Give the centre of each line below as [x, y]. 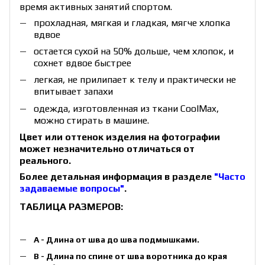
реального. [45, 161]
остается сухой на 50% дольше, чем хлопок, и [134, 51]
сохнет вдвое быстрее [83, 63]
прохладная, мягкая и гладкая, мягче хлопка [132, 22]
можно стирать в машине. [91, 120]
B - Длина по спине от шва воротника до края [130, 256]
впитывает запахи [73, 92]
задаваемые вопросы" [72, 189]
